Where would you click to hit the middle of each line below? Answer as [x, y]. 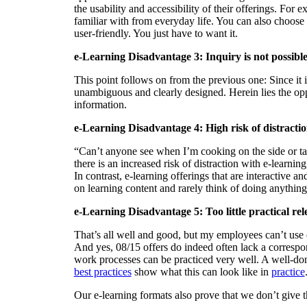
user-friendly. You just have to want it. [156, 34]
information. [100, 105]
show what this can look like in [201, 272]
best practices [102, 272]
